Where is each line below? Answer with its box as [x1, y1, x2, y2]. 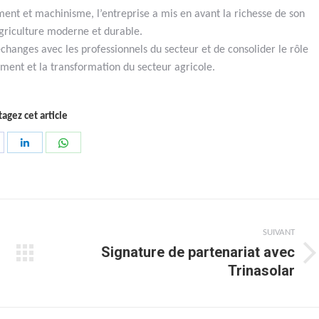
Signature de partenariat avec [100, 243, 295, 261]
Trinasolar [227, 261, 295, 279]
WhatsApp [68, 179, 116, 192]
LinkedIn [30, 179, 68, 192]
